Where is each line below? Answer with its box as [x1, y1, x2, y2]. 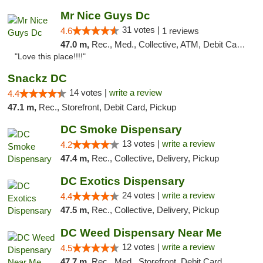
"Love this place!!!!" [15, 52, 86, 61]
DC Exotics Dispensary [60, 175, 185, 187]
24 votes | [122, 190, 162, 200]
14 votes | [69, 87, 109, 97]
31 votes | [122, 25, 162, 35]
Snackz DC [8, 72, 67, 85]
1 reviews [161, 26, 199, 36]
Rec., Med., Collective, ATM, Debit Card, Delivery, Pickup [91, 39, 237, 49]
